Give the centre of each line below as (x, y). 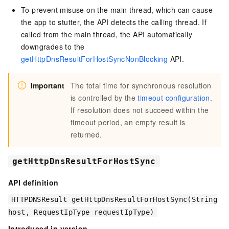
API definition (33, 182)
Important (48, 86)
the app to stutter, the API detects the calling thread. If (114, 22)
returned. (86, 135)
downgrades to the (53, 47)
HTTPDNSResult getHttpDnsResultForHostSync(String (114, 199)
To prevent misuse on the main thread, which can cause (117, 10)
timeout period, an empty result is (128, 122)
